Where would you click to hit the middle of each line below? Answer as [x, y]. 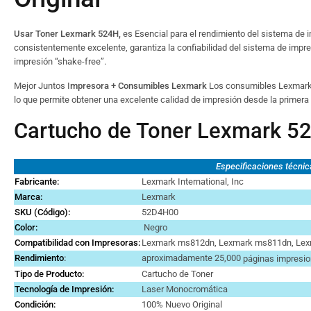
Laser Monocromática [185, 289]
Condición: [35, 304]
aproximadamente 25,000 [192, 258]
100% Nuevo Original [182, 304]
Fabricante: [37, 182]
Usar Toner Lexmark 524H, [68, 34]
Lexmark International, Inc [193, 182]
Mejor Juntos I [42, 86]
